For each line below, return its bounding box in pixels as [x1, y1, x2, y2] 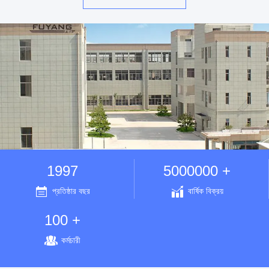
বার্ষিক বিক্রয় [188, 186, 223, 196]
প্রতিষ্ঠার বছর [52, 186, 90, 196]
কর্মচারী [61, 235, 80, 246]
